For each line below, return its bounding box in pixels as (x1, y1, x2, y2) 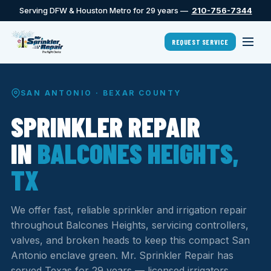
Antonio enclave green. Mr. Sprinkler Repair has (11, 249, 233, 261)
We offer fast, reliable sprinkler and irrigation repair (11, 204, 247, 216)
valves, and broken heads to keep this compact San (11, 234, 250, 246)
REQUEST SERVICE (172, 38, 229, 46)
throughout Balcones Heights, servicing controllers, (11, 219, 249, 231)
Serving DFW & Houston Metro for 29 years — (19, 5, 192, 15)
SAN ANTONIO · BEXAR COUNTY (21, 88, 181, 97)
